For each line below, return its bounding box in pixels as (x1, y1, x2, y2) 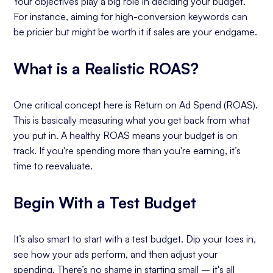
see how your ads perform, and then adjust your (13, 248, 218, 260)
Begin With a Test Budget (13, 193, 197, 212)
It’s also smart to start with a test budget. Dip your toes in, (13, 233, 257, 245)
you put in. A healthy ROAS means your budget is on (13, 129, 238, 141)
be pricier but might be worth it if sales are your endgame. (13, 26, 258, 38)
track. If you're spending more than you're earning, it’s (13, 144, 241, 157)
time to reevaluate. (13, 160, 93, 172)
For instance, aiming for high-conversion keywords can (13, 10, 248, 23)
